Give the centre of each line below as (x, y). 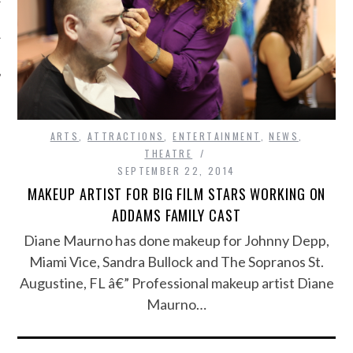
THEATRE (169, 153)
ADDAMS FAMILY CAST (176, 215)
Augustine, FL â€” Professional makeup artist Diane (176, 282)
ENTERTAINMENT (217, 136)
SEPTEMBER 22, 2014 (176, 170)
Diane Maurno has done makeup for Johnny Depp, (176, 240)
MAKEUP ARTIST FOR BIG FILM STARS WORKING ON (176, 193)
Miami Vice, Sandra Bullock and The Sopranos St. (176, 261)
